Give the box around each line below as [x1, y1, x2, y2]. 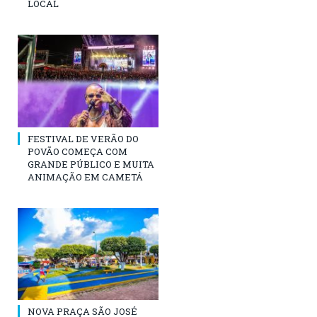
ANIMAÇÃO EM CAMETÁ [28, 170, 143, 183]
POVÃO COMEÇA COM [28, 144, 127, 158]
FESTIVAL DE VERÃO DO [28, 132, 139, 145]
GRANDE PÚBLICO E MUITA [28, 157, 154, 171]
